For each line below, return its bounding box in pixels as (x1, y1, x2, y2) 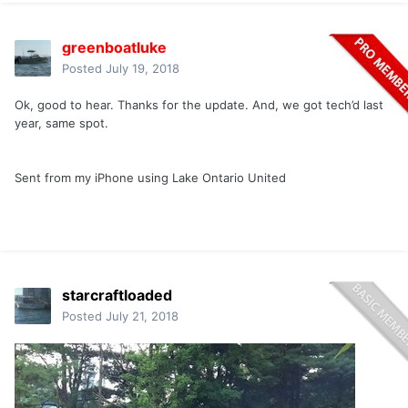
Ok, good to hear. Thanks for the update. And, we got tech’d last (15, 97, 383, 113)
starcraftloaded (62, 286, 172, 305)
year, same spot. (15, 116, 108, 131)
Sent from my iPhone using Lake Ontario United (15, 170, 286, 186)
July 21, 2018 (106, 309, 178, 324)
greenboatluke (62, 38, 167, 57)
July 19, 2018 (106, 61, 179, 76)
